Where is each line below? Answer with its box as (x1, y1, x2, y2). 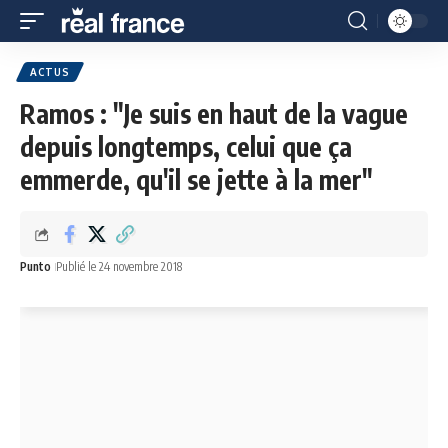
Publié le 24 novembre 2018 (56, 259, 182, 274)
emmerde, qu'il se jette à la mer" (20, 163, 373, 196)
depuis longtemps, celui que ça (20, 130, 352, 163)
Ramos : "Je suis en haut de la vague (20, 97, 408, 130)
